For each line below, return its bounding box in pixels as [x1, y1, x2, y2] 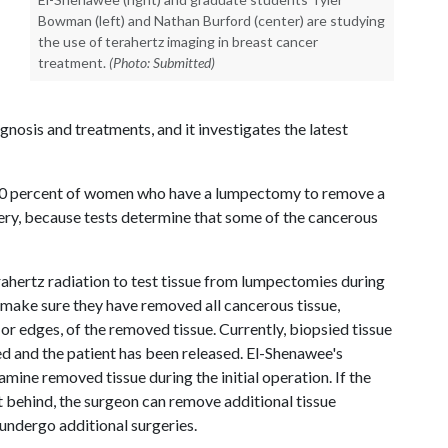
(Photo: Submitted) [109, 54, 215, 71]
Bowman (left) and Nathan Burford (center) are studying [38, 12, 385, 29]
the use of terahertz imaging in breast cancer [38, 33, 318, 50]
